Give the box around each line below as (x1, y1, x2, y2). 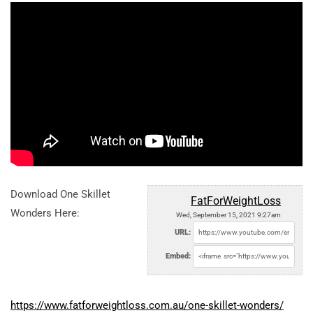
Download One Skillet (10, 188, 110, 201)
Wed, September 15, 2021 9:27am (176, 211, 281, 219)
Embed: (166, 252, 191, 261)
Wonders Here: (10, 207, 80, 220)
